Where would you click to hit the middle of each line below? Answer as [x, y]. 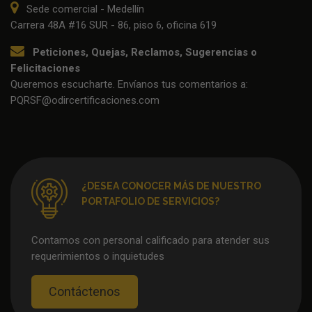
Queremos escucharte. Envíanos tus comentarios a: [129, 84]
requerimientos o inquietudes [98, 256]
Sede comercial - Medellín [84, 9]
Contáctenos [85, 291]
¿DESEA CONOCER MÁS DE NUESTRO [171, 186]
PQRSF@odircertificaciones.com [85, 100]
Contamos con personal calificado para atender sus [150, 240]
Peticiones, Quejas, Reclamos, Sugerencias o [145, 52]
